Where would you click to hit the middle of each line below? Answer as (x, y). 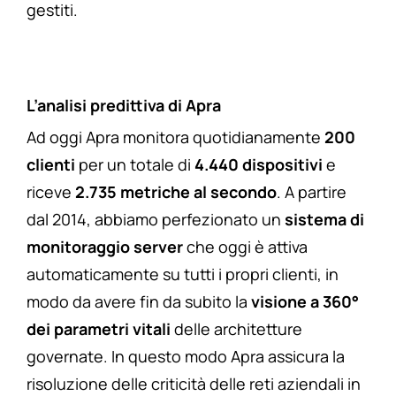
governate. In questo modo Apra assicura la (186, 357)
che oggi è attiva (245, 247)
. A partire (312, 192)
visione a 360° (305, 302)
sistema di (324, 220)
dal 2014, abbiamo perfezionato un (156, 220)
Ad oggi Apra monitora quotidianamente (175, 137)
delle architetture (236, 329)
